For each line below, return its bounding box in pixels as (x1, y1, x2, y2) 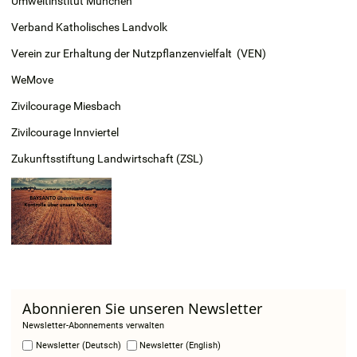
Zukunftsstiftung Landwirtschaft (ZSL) (11, 151, 203, 165)
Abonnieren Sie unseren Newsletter (22, 298, 262, 318)
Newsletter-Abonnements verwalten (22, 320, 164, 331)
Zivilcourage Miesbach (11, 99, 121, 112)
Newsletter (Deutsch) (35, 339, 121, 351)
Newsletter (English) (139, 339, 221, 351)
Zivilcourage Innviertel (11, 125, 119, 139)
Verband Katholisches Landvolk (11, 20, 167, 33)
